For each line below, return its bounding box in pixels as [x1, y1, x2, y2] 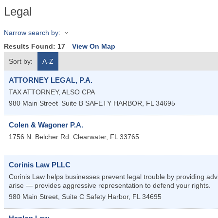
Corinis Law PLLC [9, 161, 71, 169]
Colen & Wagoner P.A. [9, 121, 83, 129]
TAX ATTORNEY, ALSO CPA [9, 88, 95, 96]
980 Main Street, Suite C [9, 193, 84, 201]
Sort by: [9, 57, 33, 66]
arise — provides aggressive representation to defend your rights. [9, 182, 211, 190]
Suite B [61, 99, 83, 108]
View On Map [72, 42, 115, 51]
